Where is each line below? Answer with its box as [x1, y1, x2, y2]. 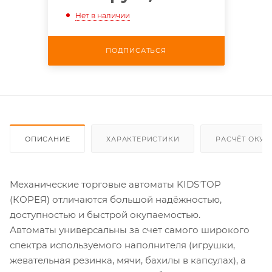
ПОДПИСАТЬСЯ [106, 46, 166, 55]
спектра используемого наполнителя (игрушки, [10, 239, 235, 251]
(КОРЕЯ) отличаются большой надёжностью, [10, 193, 222, 205]
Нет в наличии [75, 10, 130, 20]
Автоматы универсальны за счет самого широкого [10, 223, 250, 236]
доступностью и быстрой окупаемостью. [10, 208, 200, 220]
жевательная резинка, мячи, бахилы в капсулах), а [10, 254, 246, 266]
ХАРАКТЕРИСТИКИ [106, 134, 180, 143]
